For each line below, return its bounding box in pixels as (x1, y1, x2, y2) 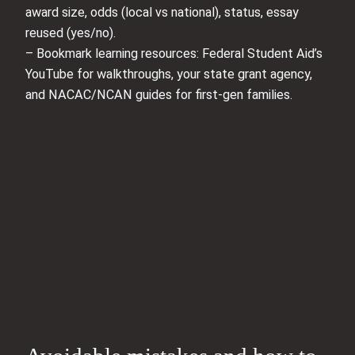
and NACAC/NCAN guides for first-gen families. (25, 87, 292, 103)
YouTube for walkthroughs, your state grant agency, (25, 67, 312, 82)
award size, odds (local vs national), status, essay (25, 5, 299, 21)
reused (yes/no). (25, 25, 116, 41)
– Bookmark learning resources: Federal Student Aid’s (25, 46, 323, 62)
